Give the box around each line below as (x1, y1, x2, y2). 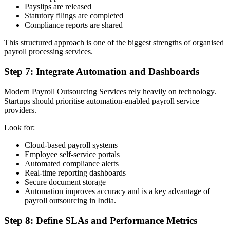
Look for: (4, 123, 35, 132)
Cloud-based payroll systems (25, 140, 118, 149)
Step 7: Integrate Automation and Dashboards (4, 66, 199, 78)
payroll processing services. (4, 47, 93, 56)
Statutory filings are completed (25, 11, 123, 21)
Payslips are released (25, 2, 91, 11)
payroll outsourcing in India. (25, 196, 116, 205)
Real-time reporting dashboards (25, 168, 126, 177)
